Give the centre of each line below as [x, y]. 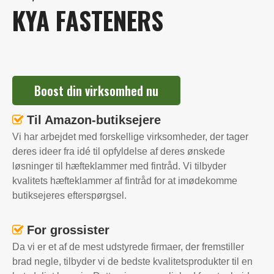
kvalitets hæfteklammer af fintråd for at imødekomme [125, 181]
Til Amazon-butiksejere [94, 120]
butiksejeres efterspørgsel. [69, 195]
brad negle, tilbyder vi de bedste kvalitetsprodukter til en [132, 261]
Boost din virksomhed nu [96, 91]
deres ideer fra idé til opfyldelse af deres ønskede [119, 151]
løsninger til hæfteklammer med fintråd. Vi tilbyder [119, 166]
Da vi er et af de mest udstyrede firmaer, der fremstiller [128, 247]
